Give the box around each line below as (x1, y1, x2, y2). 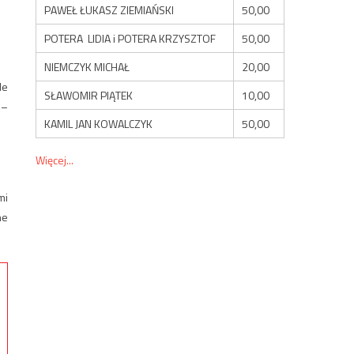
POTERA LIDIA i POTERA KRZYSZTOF (44, 29, 217, 47)
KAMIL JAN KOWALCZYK (44, 115, 153, 132)
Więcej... (36, 151, 74, 168)
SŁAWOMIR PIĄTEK (44, 86, 134, 104)
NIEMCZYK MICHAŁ (44, 58, 130, 75)
